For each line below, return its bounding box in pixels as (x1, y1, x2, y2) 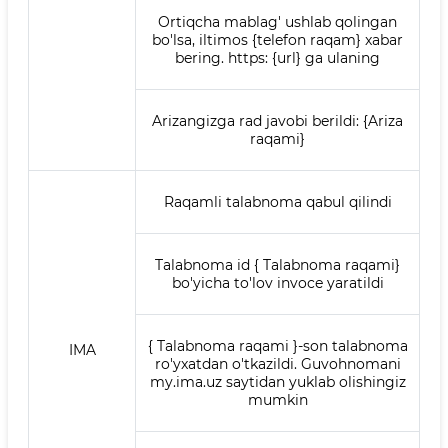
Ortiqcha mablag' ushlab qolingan (158, 13, 397, 31)
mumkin (247, 391, 308, 409)
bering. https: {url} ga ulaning (175, 49, 380, 67)
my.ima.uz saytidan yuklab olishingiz (149, 373, 406, 391)
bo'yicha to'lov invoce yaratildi (171, 274, 384, 292)
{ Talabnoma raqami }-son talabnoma (147, 337, 408, 355)
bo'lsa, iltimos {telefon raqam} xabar (152, 31, 403, 49)
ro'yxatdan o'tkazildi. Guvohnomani (154, 355, 401, 373)
